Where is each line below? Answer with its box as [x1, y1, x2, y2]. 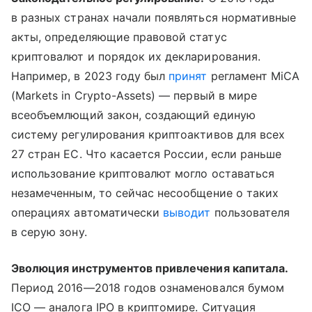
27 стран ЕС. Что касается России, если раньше [11, 147, 282, 162]
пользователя [210, 205, 290, 220]
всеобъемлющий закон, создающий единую [11, 108, 256, 123]
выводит [163, 205, 211, 220]
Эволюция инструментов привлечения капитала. [11, 261, 289, 276]
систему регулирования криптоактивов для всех [11, 127, 286, 142]
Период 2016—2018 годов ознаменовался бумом [11, 281, 285, 295]
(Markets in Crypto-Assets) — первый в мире [11, 88, 258, 103]
